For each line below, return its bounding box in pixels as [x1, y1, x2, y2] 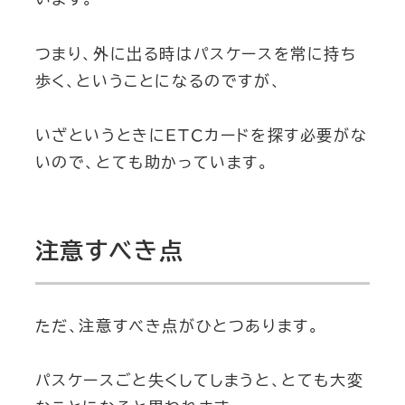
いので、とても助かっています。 [34, 155, 269, 171]
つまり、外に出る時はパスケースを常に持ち [34, 45, 357, 61]
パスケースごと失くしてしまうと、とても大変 [34, 372, 364, 389]
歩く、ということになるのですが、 [34, 72, 282, 89]
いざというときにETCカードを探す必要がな [34, 127, 368, 144]
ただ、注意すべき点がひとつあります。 [34, 317, 320, 334]
